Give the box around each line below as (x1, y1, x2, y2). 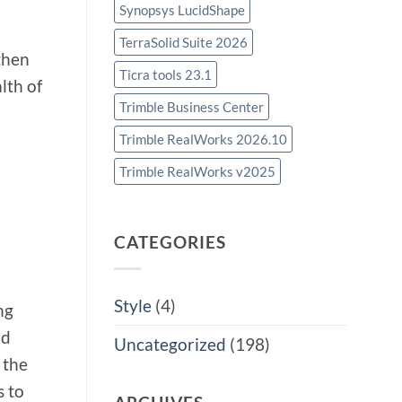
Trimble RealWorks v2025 (119, 163, 275, 180)
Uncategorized (114, 333, 226, 354)
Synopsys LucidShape (119, 2, 245, 19)
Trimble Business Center (119, 99, 264, 116)
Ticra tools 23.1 (119, 66, 212, 83)
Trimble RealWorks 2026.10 (119, 131, 287, 148)
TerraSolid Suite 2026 (119, 34, 248, 51)
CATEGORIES (114, 231, 226, 252)
